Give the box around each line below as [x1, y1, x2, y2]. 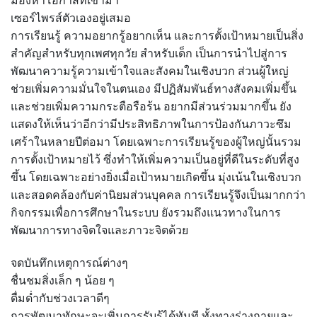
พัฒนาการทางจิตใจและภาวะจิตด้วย [11, 224, 188, 238]
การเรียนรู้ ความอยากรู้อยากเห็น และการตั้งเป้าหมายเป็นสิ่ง [11, 29, 304, 43]
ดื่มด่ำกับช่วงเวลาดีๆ [11, 292, 110, 306]
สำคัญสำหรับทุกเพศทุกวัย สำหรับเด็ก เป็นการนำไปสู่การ [11, 47, 287, 61]
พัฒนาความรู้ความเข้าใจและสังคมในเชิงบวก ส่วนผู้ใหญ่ [11, 64, 289, 79]
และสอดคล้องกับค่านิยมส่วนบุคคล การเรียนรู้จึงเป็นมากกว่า [11, 188, 306, 202]
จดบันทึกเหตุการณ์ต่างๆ [11, 256, 128, 270]
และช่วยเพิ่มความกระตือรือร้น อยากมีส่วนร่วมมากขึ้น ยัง [11, 100, 292, 114]
